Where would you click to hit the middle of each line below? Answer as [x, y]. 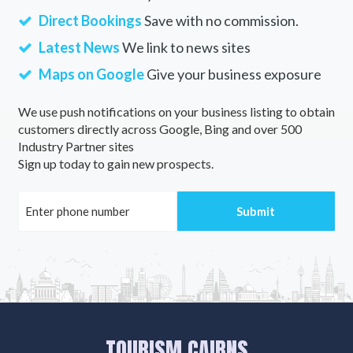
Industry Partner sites [76, 146]
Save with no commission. [220, 20]
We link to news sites [185, 47]
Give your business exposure [232, 74]
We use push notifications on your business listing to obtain [176, 111]
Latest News [79, 47]
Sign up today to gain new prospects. [115, 163]
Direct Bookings [90, 20]
